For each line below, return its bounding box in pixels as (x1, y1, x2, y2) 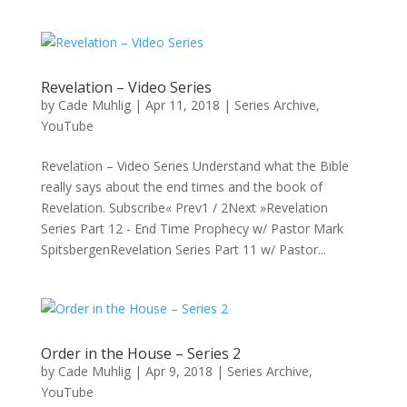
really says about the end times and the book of (40, 178, 323, 195)
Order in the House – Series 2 (40, 343, 241, 363)
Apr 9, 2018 (144, 362, 213, 380)
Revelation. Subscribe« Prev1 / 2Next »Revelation (40, 199, 328, 216)
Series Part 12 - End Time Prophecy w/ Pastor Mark (40, 220, 343, 237)
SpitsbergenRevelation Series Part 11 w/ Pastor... (40, 241, 326, 258)
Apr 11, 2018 (144, 96, 220, 114)
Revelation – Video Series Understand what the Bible (40, 157, 349, 174)
